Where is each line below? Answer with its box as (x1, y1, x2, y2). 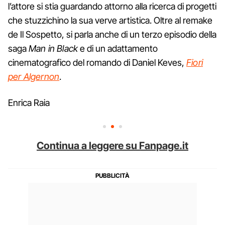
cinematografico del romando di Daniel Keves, (8, 57, 186, 68)
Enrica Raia (8, 97, 50, 108)
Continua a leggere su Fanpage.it (37, 139, 188, 152)
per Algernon (8, 71, 60, 82)
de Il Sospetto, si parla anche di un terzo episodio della (8, 29, 216, 40)
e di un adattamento (78, 43, 158, 54)
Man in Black (29, 43, 78, 54)
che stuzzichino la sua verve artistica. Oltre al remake (8, 15, 212, 26)
